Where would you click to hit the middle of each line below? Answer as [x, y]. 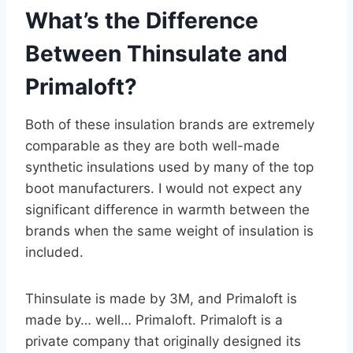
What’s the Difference [142, 21]
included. [54, 253]
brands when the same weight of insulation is [169, 231]
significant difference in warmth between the [167, 210]
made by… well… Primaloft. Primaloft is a [154, 320]
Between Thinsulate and [156, 54]
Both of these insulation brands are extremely [170, 125]
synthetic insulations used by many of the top [169, 167]
